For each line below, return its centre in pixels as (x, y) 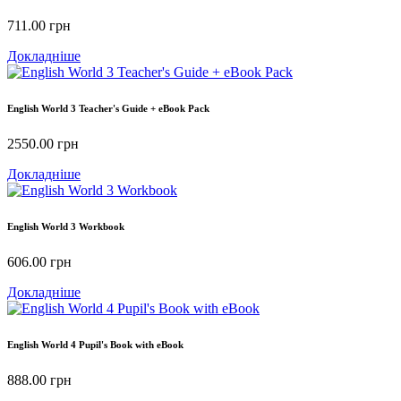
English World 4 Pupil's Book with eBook (95, 345)
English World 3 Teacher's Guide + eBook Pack (108, 109)
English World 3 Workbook (66, 227)
